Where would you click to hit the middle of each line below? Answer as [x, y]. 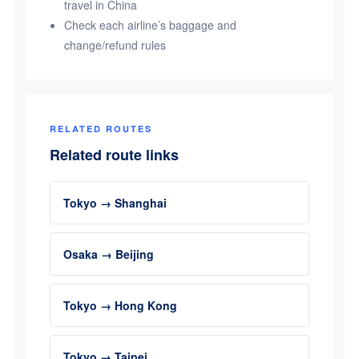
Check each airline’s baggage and [150, 25]
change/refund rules [115, 45]
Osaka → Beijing [108, 254]
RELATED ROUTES [101, 129]
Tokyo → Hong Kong [120, 305]
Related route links [114, 155]
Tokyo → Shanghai [115, 203]
